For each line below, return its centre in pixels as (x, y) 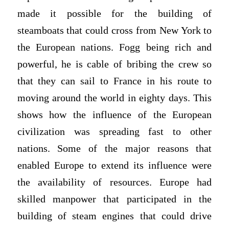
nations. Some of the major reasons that (114, 149)
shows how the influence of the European (114, 115)
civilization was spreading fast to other (114, 132)
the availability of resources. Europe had (114, 182)
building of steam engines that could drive (114, 216)
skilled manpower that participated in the (114, 199)
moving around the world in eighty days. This (114, 98)
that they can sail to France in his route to (114, 81)
